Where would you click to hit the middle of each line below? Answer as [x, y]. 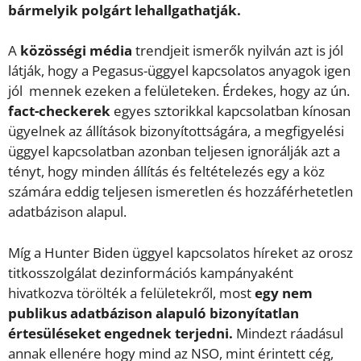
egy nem [282, 293]
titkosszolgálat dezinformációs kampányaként [151, 272]
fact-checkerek [59, 111]
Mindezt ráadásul [288, 333]
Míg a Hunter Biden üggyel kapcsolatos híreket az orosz [180, 252]
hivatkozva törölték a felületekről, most [130, 293]
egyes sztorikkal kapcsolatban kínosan [230, 111]
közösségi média [76, 51]
